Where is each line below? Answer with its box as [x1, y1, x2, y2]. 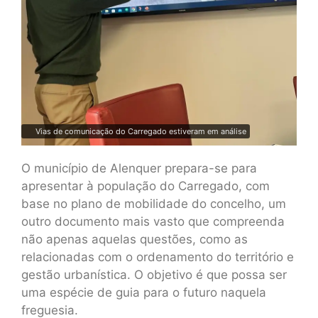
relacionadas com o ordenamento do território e [21, 250, 294, 265]
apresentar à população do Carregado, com [21, 179, 270, 194]
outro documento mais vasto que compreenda [21, 214, 285, 229]
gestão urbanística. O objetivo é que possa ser [21, 268, 287, 283]
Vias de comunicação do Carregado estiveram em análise [35, 126, 246, 137]
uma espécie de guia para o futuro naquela [21, 285, 266, 300]
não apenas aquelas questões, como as [21, 232, 248, 247]
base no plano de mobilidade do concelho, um [21, 197, 286, 212]
